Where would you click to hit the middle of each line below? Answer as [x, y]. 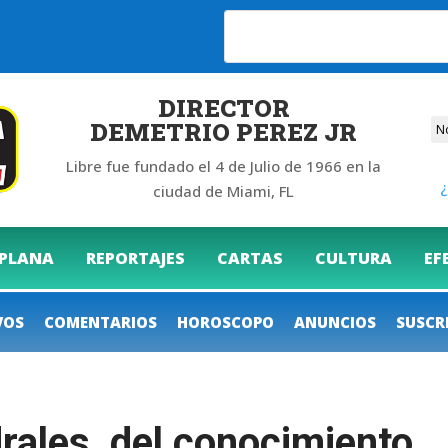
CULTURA [353, 257]
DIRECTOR [223, 107]
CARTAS [250, 257]
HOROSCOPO [225, 321]
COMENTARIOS [100, 321]
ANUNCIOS [335, 321]
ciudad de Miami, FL [224, 190]
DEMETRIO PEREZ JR [224, 131]
